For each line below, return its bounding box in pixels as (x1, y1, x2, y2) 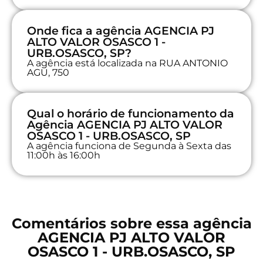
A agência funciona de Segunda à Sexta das (27, 140, 231, 151)
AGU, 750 (27, 66, 69, 78)
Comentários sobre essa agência (11, 214, 252, 232)
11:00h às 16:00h (27, 149, 100, 161)
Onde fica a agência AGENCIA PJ (27, 23, 214, 38)
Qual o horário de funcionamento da (27, 106, 234, 120)
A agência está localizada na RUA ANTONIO (27, 57, 228, 69)
